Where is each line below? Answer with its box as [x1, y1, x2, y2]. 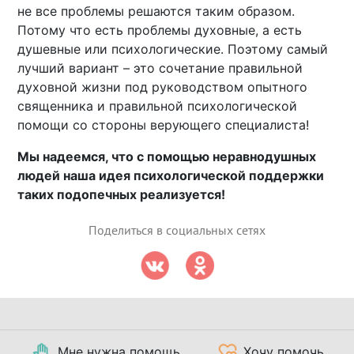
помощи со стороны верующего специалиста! [17, 117, 310, 134]
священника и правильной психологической [17, 98, 298, 115]
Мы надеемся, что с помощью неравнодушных [17, 149, 317, 165]
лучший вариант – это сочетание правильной [17, 60, 303, 77]
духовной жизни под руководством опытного [17, 79, 308, 96]
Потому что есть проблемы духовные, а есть [17, 22, 303, 39]
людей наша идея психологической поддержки [17, 168, 325, 184]
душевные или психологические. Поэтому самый [17, 41, 329, 58]
